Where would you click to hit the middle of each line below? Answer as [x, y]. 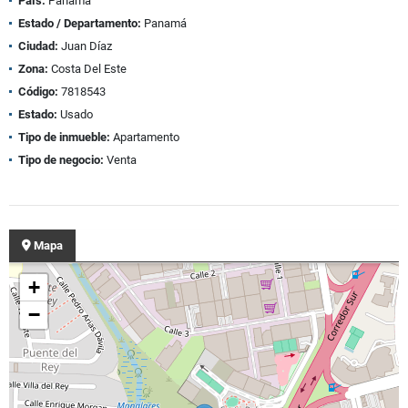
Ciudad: [38, 46]
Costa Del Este [87, 69]
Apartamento [145, 138]
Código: [38, 92]
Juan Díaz [85, 46]
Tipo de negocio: [61, 160]
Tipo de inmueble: [64, 138]
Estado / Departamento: [80, 24]
